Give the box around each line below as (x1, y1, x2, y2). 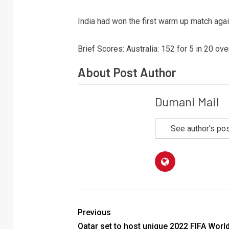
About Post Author (77, 65, 176, 80)
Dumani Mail (154, 94, 219, 109)
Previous (77, 208, 111, 217)
